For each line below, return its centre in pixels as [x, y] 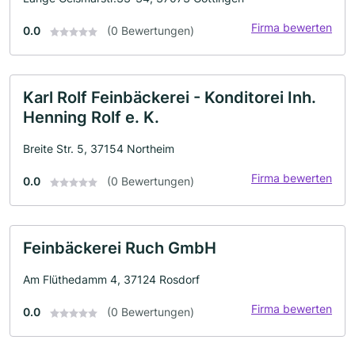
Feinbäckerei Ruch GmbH [120, 248]
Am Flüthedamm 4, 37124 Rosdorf [111, 279]
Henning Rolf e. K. [91, 117]
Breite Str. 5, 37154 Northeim [99, 149]
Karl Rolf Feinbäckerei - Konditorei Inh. [170, 97]
